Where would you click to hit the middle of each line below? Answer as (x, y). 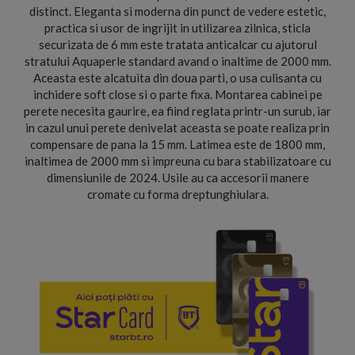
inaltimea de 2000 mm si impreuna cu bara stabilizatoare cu (177, 161)
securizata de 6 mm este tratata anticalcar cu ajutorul (177, 44)
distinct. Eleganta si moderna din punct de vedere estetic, (177, 11)
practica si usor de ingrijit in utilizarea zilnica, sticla (177, 28)
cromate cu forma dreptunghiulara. (177, 194)
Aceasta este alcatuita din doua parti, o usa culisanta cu (177, 78)
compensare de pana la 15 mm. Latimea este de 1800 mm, (177, 144)
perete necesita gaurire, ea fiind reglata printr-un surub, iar (177, 111)
